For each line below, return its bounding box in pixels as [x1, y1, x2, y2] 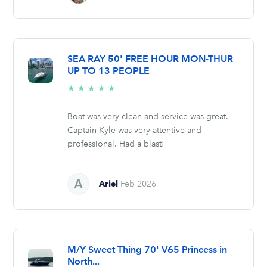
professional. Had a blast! [67, 138, 165, 149]
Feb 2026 [120, 178, 157, 189]
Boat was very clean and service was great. [67, 111, 229, 122]
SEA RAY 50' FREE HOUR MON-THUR [67, 52, 234, 64]
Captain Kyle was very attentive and [67, 125, 202, 135]
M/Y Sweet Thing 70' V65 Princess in [67, 243, 228, 255]
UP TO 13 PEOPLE [67, 64, 150, 76]
